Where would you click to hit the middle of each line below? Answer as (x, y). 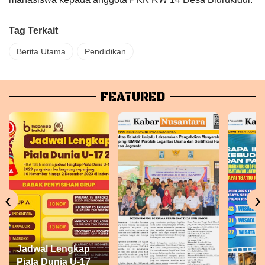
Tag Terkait (33, 31)
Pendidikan (105, 52)
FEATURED (132, 98)
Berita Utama (41, 52)
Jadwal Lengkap (53, 249)
